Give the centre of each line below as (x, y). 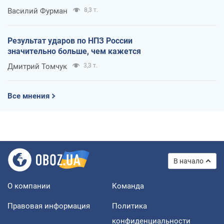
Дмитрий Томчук (37, 66)
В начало (188, 161)
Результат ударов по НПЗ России (70, 40)
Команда (128, 186)
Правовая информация (49, 206)
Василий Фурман (37, 11)
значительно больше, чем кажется (74, 51)
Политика (129, 206)
